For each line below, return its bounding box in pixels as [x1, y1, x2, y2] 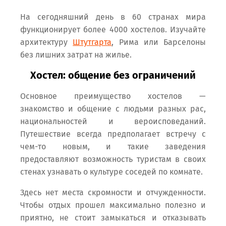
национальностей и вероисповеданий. [20, 117, 206, 127]
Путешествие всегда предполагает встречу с [20, 129, 206, 139]
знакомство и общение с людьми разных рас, [20, 104, 206, 114]
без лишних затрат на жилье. [20, 50, 132, 60]
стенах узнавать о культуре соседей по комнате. [20, 167, 203, 177]
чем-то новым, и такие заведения [20, 142, 206, 152]
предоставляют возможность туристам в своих [20, 154, 206, 164]
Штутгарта [73, 37, 112, 47]
